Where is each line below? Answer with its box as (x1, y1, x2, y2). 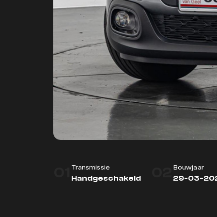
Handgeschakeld (71, 174, 141, 183)
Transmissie (71, 164, 110, 172)
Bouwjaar (172, 164, 204, 172)
